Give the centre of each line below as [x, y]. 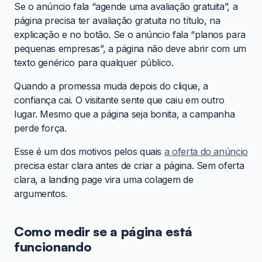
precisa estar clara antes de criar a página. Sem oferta [129, 166]
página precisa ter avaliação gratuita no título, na [117, 21]
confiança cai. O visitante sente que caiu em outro [120, 100]
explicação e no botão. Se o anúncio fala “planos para [130, 35]
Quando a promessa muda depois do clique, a [111, 86]
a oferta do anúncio [206, 152]
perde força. [40, 128]
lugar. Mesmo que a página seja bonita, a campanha [125, 114]
